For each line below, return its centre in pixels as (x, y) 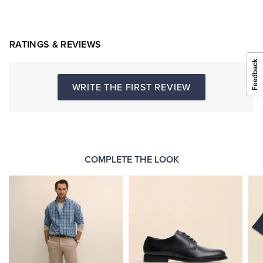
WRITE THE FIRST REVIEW (131, 87)
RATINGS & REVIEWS (55, 45)
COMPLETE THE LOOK (131, 160)
